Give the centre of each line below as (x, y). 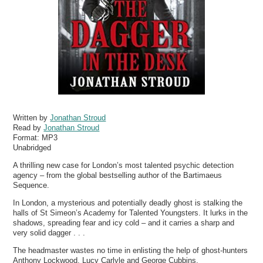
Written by (32, 117)
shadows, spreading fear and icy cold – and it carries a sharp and (124, 223)
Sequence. (31, 185)
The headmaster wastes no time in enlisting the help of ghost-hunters (131, 251)
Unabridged (32, 147)
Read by (28, 127)
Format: (28, 137)
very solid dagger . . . (49, 233)
